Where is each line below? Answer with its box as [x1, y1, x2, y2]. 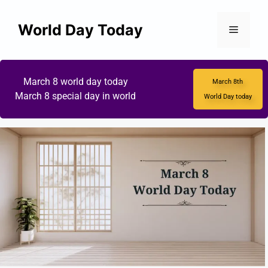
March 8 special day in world [15, 90, 136, 102]
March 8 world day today [23, 76, 128, 87]
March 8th [212, 78, 243, 86]
